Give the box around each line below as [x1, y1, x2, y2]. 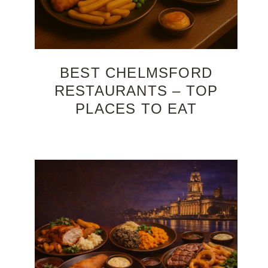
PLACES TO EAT [75, 100, 197, 117]
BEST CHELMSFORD [60, 65, 213, 81]
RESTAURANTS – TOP [54, 83, 218, 99]
